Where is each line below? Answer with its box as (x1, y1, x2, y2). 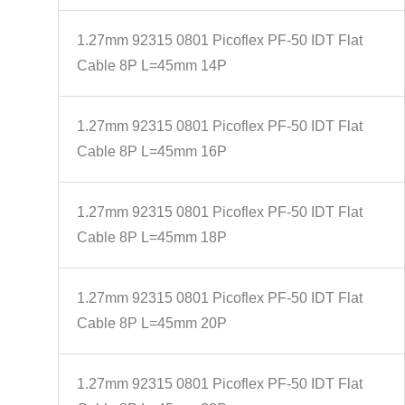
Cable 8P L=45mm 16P (76, 144, 227, 159)
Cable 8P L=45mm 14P (76, 58, 227, 73)
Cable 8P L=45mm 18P (76, 230, 227, 245)
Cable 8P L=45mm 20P (76, 316, 227, 331)
